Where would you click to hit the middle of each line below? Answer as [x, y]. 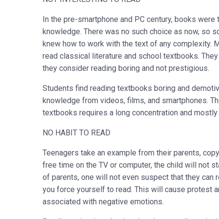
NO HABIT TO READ [77, 132]
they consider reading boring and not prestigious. [126, 68]
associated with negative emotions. [103, 201]
